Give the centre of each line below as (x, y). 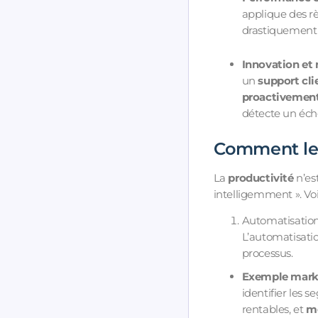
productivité (261, 178)
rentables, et (274, 309)
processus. (267, 253)
